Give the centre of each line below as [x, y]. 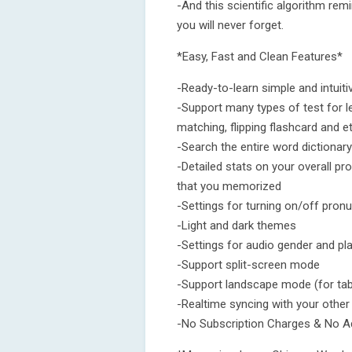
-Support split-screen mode [248, 265]
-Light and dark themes [236, 225]
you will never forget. [230, 25]
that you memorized [229, 186]
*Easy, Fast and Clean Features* [260, 57]
